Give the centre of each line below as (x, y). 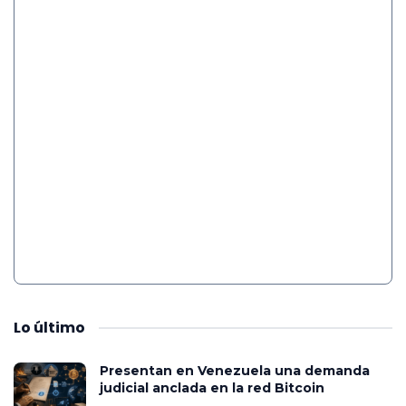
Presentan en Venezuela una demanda (235, 370)
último (59, 327)
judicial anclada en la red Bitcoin (212, 387)
